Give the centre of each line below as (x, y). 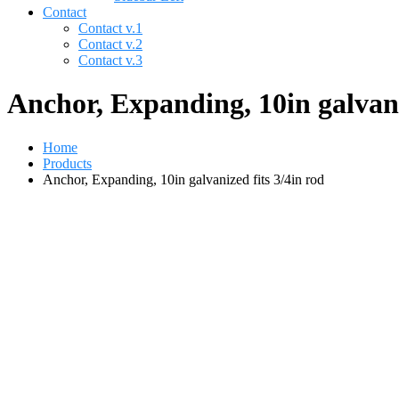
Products (67, 163)
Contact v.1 (110, 28)
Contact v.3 (110, 60)
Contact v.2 (110, 44)
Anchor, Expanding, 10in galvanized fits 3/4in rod (183, 179)
